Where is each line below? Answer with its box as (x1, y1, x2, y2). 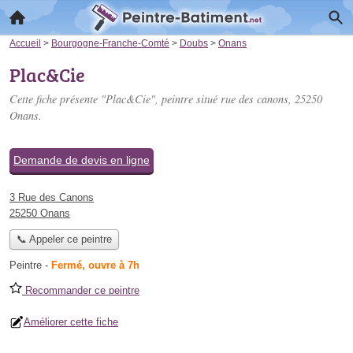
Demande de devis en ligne (13, 154, 150, 166)
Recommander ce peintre (22, 284, 139, 297)
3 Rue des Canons (9, 191, 94, 203)
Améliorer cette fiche (24, 316, 118, 329)
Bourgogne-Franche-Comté (51, 38, 169, 48)
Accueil (9, 38, 41, 48)
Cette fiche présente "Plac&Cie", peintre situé (9, 91, 221, 106)
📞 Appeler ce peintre (16, 233, 112, 246)
